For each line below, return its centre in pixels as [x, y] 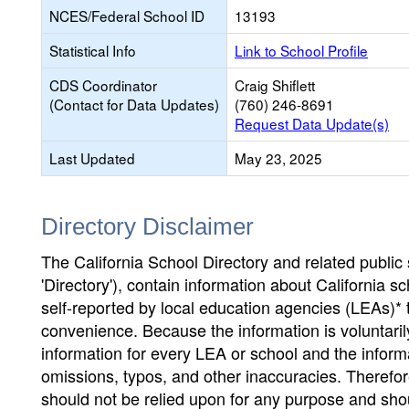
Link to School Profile [301, 50]
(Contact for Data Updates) [134, 104]
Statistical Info [93, 50]
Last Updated [92, 158]
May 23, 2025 [278, 158]
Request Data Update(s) [312, 123]
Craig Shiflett [275, 85]
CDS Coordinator [103, 85]
